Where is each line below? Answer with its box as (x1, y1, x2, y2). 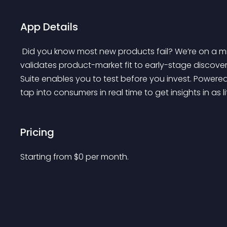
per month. (86, 151, 129, 163)
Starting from (20, 151, 74, 163)
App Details (20, 20, 78, 34)
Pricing (20, 125, 54, 139)
